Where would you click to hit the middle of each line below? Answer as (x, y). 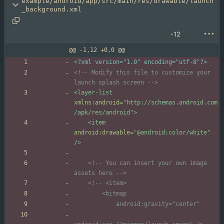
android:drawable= (104, 133)
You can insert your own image (154, 163)
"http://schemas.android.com (170, 103)
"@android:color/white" (172, 133)
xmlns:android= (98, 103)
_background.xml (51, 9)
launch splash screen (111, 83)
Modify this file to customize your (149, 73)
